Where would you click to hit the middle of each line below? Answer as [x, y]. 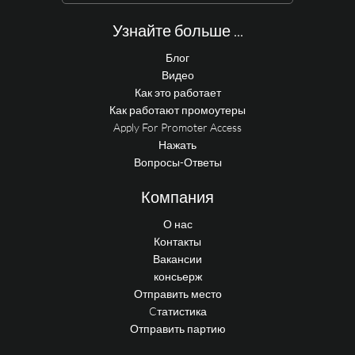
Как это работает [177, 92]
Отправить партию [177, 328]
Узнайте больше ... [177, 31]
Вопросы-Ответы [177, 162]
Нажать [177, 145]
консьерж [177, 276]
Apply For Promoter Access [177, 127]
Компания [177, 197]
